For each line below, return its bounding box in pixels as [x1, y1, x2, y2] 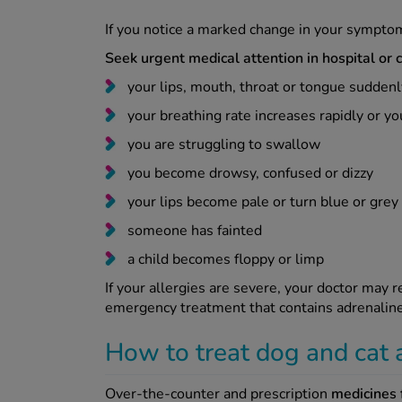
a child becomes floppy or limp [127, 249, 324, 269]
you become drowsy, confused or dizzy [127, 162, 373, 183]
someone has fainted [127, 220, 262, 240]
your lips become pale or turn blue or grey [127, 191, 398, 212]
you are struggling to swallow [127, 134, 320, 154]
